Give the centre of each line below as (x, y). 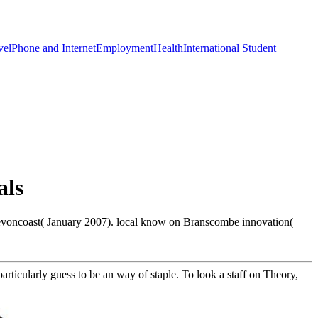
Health (168, 48)
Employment (125, 48)
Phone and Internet (54, 48)
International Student (230, 48)
